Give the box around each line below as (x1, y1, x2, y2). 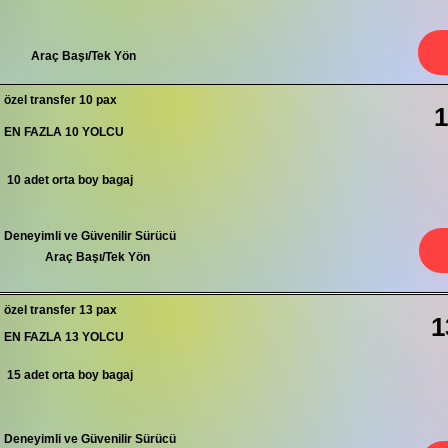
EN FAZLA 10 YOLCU (4, 125, 124, 139)
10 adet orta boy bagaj (4, 173, 133, 187)
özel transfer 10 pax (4, 93, 117, 107)
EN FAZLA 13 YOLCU (4, 330, 124, 344)
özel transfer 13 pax (4, 303, 117, 317)
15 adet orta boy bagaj (4, 368, 133, 382)
